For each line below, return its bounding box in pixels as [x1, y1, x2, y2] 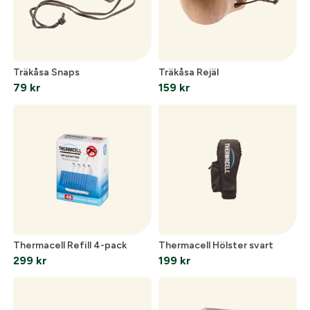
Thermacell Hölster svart [158, 239, 273, 251]
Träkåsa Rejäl [158, 66, 219, 78]
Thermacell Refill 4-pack [12, 239, 127, 251]
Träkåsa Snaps [12, 66, 80, 78]
